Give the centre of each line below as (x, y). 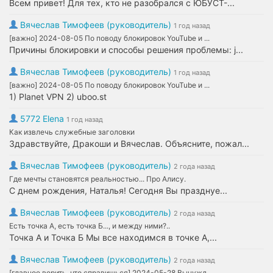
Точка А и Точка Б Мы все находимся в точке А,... (113, 237)
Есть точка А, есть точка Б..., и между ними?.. (90, 226)
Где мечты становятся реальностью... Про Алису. (97, 179)
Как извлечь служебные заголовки (72, 132)
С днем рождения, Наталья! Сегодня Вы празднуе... (118, 190)
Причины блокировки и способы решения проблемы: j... (126, 50)
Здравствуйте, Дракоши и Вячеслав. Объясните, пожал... (129, 144)
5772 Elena (42, 119)
